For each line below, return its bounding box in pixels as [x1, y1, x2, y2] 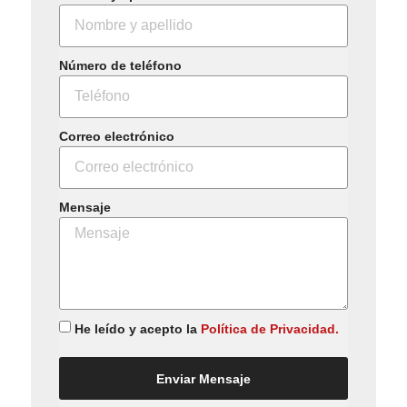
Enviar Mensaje [156, 371, 251, 386]
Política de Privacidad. [201, 321, 339, 336]
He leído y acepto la [74, 321, 201, 336]
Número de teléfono [59, 57, 182, 73]
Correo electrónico [59, 128, 174, 144]
